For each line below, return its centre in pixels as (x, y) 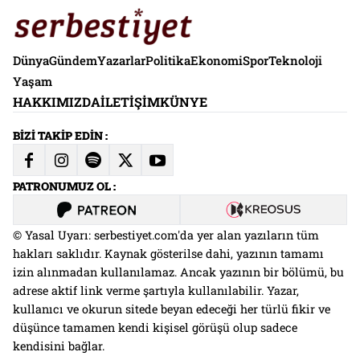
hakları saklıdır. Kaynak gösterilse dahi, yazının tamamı (168, 254)
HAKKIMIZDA (57, 102)
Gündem (73, 61)
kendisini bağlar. (59, 346)
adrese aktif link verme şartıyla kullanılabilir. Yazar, (156, 291)
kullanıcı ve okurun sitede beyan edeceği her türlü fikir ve (172, 309)
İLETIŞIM (130, 102)
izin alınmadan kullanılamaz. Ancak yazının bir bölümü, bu (178, 272)
